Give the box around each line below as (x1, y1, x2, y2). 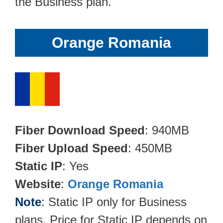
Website (15, 177, 61, 191)
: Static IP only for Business (41, 195, 187, 209)
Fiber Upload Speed (15, 141, 128, 155)
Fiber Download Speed (15, 123, 145, 137)
